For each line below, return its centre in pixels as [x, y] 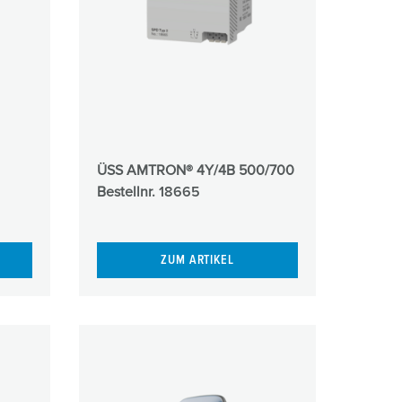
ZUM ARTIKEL [197, 261]
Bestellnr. [127, 192]
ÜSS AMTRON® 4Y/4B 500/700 [195, 170]
